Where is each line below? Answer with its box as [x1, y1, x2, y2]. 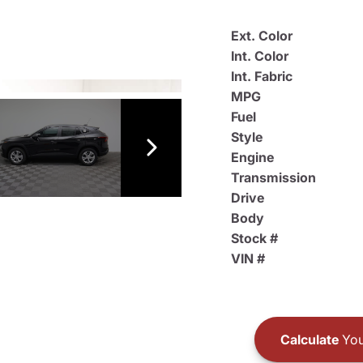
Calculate [280, 331, 339, 348]
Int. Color [231, 48, 288, 64]
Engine [231, 149, 274, 165]
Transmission [231, 169, 316, 186]
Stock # [231, 230, 278, 246]
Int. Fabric [231, 68, 293, 84]
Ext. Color [231, 28, 293, 44]
